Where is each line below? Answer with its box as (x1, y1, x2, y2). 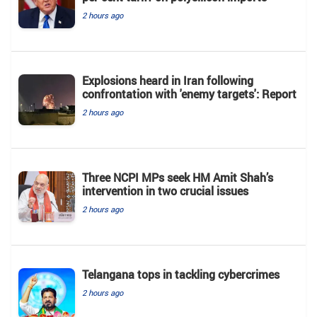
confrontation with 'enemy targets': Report (82, 86, 296, 102)
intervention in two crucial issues (82, 183, 248, 199)
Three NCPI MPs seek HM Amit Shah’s (82, 169, 273, 185)
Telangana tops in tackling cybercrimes (82, 266, 279, 282)
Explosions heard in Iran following (82, 72, 253, 88)
